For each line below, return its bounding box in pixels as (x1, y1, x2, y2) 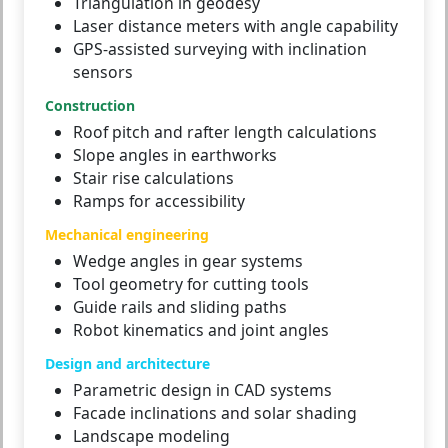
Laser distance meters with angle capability (73, 15, 398, 38)
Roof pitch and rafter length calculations (73, 121, 377, 144)
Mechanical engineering (45, 225, 209, 245)
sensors (73, 61, 133, 84)
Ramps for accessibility (73, 190, 245, 213)
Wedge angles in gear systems (73, 250, 303, 273)
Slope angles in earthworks (73, 144, 277, 167)
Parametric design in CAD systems (73, 379, 332, 402)
